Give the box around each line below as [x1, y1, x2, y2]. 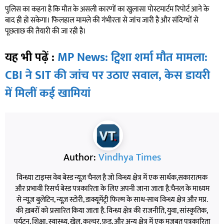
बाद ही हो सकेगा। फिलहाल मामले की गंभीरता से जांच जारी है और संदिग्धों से [5, 14, 198, 27]
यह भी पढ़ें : [5, 47, 57, 67]
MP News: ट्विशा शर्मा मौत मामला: [57, 47, 207, 67]
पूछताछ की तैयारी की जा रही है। [5, 25, 86, 38]
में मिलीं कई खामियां [5, 83, 90, 103]
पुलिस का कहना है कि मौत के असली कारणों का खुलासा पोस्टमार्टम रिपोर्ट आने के [5, 3, 209, 16]
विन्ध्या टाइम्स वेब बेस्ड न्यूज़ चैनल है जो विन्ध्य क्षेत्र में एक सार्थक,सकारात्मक [16, 171, 207, 184]
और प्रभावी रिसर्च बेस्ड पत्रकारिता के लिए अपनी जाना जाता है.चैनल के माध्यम [14, 182, 209, 195]
